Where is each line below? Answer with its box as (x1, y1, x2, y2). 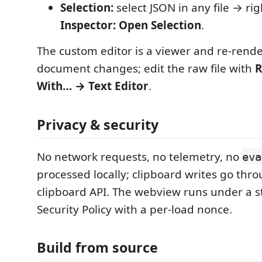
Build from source (37, 238, 158, 257)
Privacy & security (37, 115, 158, 134)
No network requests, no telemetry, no (37, 149, 242, 164)
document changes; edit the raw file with (37, 61, 255, 76)
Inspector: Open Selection (60, 18, 201, 33)
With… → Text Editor (37, 78, 149, 94)
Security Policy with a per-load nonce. (37, 201, 232, 217)
